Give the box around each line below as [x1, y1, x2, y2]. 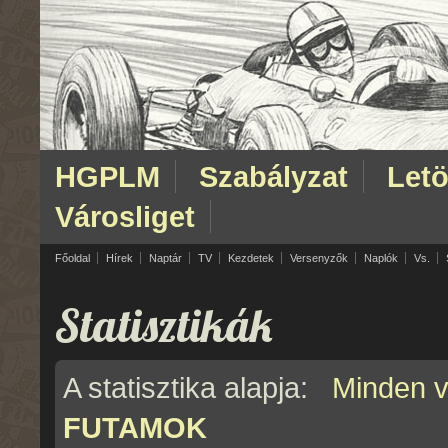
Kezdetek [228, 252, 274, 264]
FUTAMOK [63, 411, 207, 444]
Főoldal [55, 252, 90, 264]
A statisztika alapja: [63, 371, 332, 404]
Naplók [364, 252, 398, 264]
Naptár [149, 252, 182, 264]
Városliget [55, 200, 195, 233]
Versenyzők [290, 252, 348, 264]
